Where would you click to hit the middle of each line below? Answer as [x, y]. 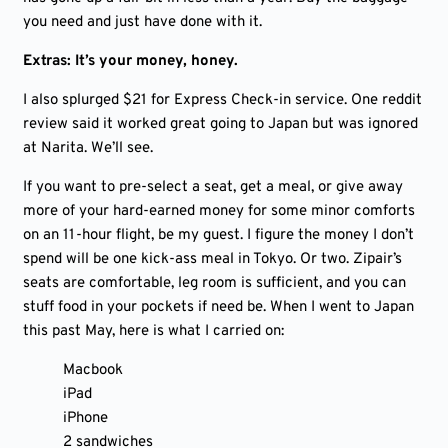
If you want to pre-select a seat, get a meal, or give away [213, 187]
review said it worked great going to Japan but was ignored [220, 124]
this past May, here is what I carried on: [153, 331]
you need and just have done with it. [142, 22]
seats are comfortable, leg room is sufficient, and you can [214, 283]
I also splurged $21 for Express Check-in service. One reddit [222, 100]
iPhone [85, 418]
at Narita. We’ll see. [88, 148]
